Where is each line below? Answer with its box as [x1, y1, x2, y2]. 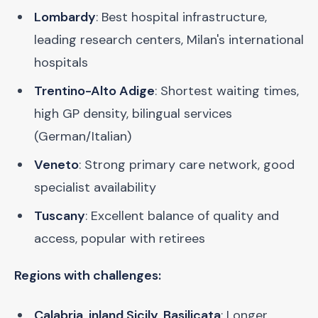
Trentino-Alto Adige [34, 82, 155, 99]
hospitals [34, 54, 88, 71]
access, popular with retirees [34, 230, 205, 247]
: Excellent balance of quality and [85, 207, 279, 224]
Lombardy [34, 9, 96, 26]
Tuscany [34, 207, 85, 224]
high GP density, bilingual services [34, 105, 232, 122]
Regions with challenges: [14, 267, 161, 284]
